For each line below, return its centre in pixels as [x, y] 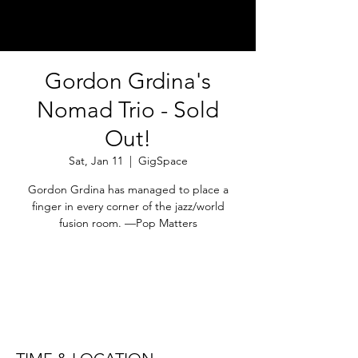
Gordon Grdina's [128, 81]
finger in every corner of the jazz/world [128, 206]
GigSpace [163, 161]
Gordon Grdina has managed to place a [128, 189]
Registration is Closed [128, 274]
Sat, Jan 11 [95, 161]
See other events [128, 293]
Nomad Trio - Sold [128, 110]
